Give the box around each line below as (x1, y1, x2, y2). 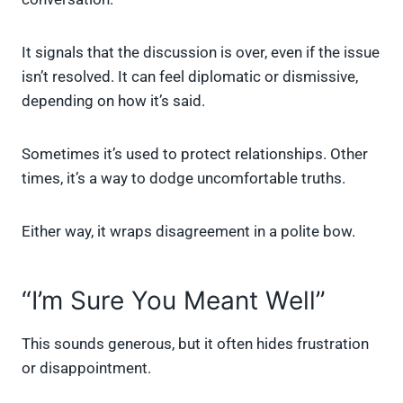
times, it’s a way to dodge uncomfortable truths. (22, 169, 345, 188)
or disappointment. (22, 359, 151, 378)
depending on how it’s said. (22, 92, 205, 111)
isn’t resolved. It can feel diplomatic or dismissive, (22, 67, 358, 86)
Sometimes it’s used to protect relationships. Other (22, 145, 368, 164)
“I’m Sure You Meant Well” (22, 285, 326, 317)
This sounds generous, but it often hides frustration (22, 335, 369, 354)
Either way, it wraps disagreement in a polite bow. (22, 222, 355, 241)
